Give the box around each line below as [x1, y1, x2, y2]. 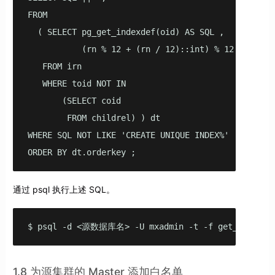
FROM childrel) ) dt [27, 113, 160, 123]
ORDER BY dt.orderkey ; [27, 147, 136, 158]
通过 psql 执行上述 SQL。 [12, 184, 115, 195]
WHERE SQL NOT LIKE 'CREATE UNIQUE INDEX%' [27, 130, 229, 141]
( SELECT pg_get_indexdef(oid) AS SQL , [27, 27, 224, 37]
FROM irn [27, 61, 82, 72]
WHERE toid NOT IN [27, 79, 126, 89]
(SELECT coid [27, 96, 121, 106]
